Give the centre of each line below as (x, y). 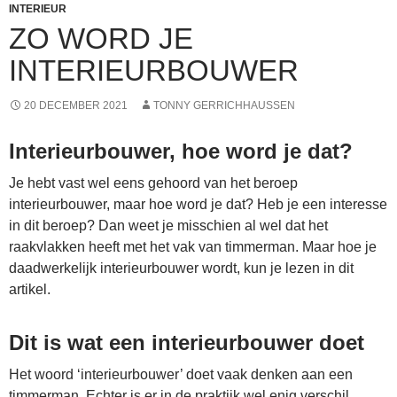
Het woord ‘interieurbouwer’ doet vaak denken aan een (181, 375)
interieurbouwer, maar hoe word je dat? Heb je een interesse (198, 205)
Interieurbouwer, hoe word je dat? (181, 152)
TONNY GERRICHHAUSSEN (224, 106)
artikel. (30, 290)
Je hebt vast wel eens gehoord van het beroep (153, 183)
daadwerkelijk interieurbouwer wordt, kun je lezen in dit (181, 269)
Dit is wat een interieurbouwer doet (187, 343)
